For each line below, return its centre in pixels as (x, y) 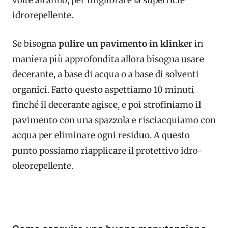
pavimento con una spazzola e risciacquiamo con (114, 120)
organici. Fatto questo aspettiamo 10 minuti (103, 89)
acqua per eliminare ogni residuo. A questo (101, 135)
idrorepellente (42, 16)
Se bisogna (35, 44)
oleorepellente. (43, 166)
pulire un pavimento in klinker (126, 44)
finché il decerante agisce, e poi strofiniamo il (107, 105)
